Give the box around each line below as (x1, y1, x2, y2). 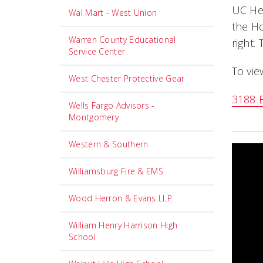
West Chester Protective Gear (69, 73, 185, 84)
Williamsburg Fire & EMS (69, 166, 163, 177)
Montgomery (69, 112, 119, 123)
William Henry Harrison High (69, 220, 178, 231)
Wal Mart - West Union (69, 7, 157, 18)
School (69, 231, 96, 242)
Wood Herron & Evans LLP (69, 193, 172, 204)
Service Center (69, 46, 126, 57)
